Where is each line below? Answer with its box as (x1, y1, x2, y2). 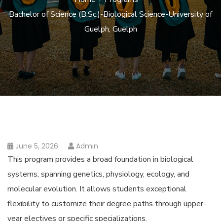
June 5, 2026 (15, 141, 58, 151)
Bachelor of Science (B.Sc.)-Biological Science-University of (9, 9, 212, 20)
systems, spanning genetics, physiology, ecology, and (7, 169, 189, 180)
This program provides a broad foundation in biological (7, 154, 193, 165)
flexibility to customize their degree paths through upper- (7, 198, 206, 209)
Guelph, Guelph (84, 24, 137, 35)
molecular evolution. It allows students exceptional (7, 184, 186, 194)
